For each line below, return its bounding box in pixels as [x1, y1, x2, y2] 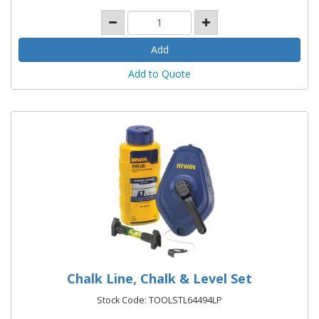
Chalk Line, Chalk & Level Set [67, 269, 252, 287]
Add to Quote [128, 66, 191, 80]
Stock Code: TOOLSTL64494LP [97, 293, 222, 306]
